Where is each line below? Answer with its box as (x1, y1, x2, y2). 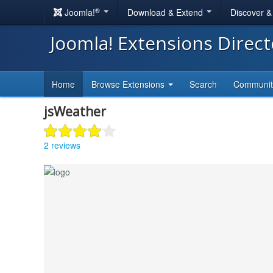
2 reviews (44, 138, 80, 151)
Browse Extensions (91, 78, 167, 90)
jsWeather (44, 103, 106, 120)
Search (190, 78, 217, 90)
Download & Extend (127, 6, 205, 18)
